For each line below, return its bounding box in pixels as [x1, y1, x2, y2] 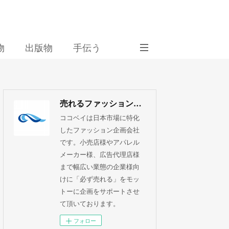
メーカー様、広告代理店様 [60, 149, 140, 159]
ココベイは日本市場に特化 [60, 112, 140, 123]
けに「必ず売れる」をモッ [60, 174, 140, 184]
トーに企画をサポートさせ [60, 186, 140, 196]
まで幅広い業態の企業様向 [60, 162, 140, 172]
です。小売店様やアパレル [60, 137, 140, 147]
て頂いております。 [60, 198, 120, 209]
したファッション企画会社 [60, 125, 140, 135]
